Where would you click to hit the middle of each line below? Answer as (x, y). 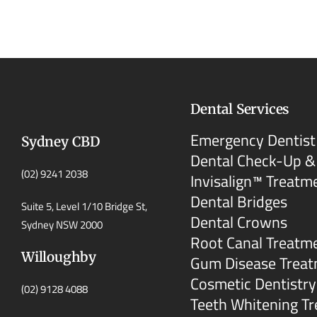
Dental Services (240, 109)
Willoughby (59, 257)
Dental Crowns (239, 222)
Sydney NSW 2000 (62, 224)
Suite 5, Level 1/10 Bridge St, (84, 206)
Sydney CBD (60, 141)
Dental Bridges (239, 201)
